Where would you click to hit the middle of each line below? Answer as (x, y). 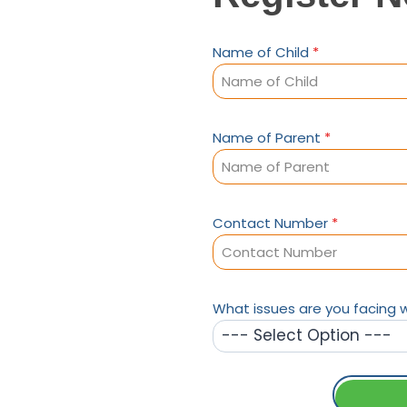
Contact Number (272, 223)
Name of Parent (268, 138)
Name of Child (263, 52)
